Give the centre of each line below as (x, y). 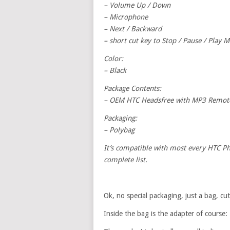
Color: (113, 59)
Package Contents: (132, 88)
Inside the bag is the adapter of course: (166, 214)
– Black (115, 70)
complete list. (126, 160)
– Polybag (120, 130)
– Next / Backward (133, 29)
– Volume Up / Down (137, 5)
